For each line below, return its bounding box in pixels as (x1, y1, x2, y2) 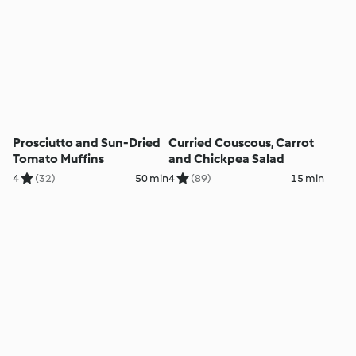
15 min (290, 172, 324, 186)
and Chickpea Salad (168, 151, 284, 167)
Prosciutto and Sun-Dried (13, 135, 161, 151)
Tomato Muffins (13, 151, 105, 167)
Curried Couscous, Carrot (168, 135, 314, 151)
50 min (134, 172, 168, 186)
